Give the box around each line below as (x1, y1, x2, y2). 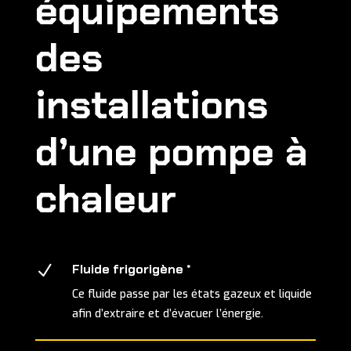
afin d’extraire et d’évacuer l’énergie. (71, 306, 263, 322)
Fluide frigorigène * (71, 261, 191, 278)
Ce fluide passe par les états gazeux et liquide (71, 287, 312, 302)
